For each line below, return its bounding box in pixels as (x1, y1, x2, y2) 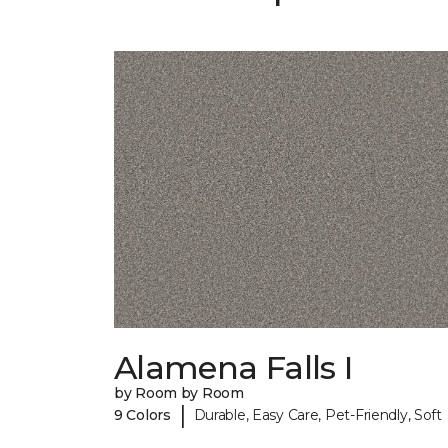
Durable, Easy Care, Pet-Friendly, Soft (193, 405, 442, 424)
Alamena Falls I (114, 348, 353, 388)
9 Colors (114, 405, 171, 424)
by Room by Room (114, 384, 244, 403)
